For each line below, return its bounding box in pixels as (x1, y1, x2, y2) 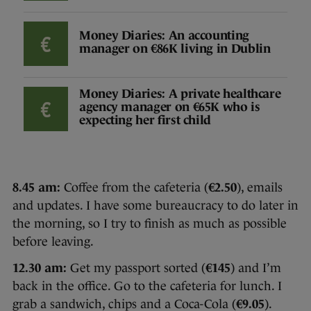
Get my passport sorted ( (67, 260, 205, 275)
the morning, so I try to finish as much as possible (12, 216, 287, 230)
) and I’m (230, 260, 281, 275)
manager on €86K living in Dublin (79, 41, 271, 56)
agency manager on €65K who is (79, 100, 260, 115)
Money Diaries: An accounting (79, 28, 249, 42)
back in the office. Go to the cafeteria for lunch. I (12, 278, 282, 293)
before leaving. (12, 234, 94, 249)
